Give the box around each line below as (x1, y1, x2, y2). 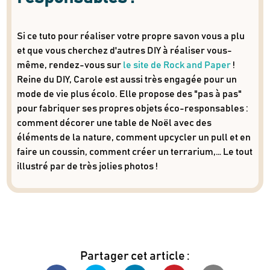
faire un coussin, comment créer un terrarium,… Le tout (16, 146, 253, 157)
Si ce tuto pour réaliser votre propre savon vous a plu (16, 31, 245, 41)
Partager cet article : (80, 250, 190, 262)
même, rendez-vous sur (16, 60, 123, 70)
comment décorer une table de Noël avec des (16, 118, 212, 128)
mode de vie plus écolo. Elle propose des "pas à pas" (16, 89, 242, 99)
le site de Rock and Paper (122, 60, 231, 70)
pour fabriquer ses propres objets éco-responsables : (16, 103, 248, 113)
